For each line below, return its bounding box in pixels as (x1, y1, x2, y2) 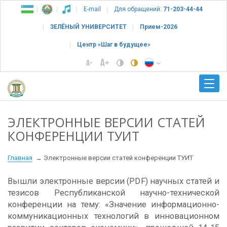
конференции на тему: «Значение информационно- (8, 199, 219, 209)
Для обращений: (114, 6, 162, 13)
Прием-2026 (139, 23, 177, 30)
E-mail (84, 6, 101, 13)
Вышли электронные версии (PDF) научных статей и (8, 176, 219, 186)
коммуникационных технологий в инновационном (8, 211, 219, 221)
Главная (8, 154, 32, 162)
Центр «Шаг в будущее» (77, 41, 150, 48)
